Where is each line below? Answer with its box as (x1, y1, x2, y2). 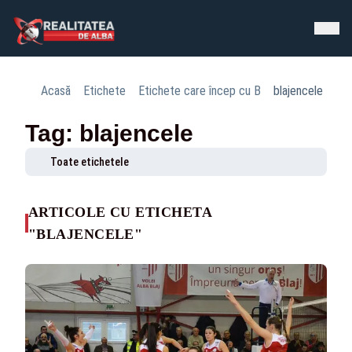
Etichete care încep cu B (138, 83, 261, 98)
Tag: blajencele (25, 120, 193, 146)
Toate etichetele (50, 156, 129, 168)
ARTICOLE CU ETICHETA (27, 204, 211, 220)
